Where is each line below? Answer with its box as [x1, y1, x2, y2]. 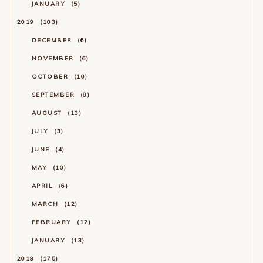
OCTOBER [31, 72, 71, 80]
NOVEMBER [31, 54, 77, 62]
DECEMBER [31, 36, 75, 44]
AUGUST [31, 109, 65, 117]
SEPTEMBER [31, 90, 77, 99]
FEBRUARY [31, 218, 75, 226]
